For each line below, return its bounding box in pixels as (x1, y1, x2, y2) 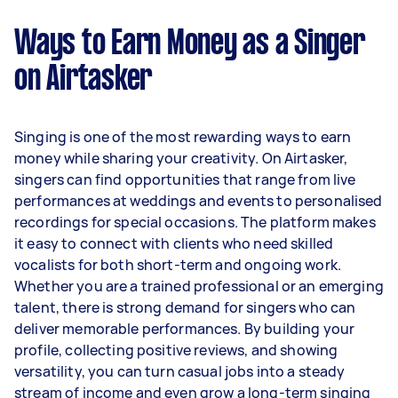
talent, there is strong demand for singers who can (14, 298, 356, 317)
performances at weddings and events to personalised (14, 191, 383, 211)
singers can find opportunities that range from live (14, 170, 356, 189)
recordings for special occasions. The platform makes (14, 212, 376, 232)
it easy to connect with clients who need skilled (14, 234, 334, 253)
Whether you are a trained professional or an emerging (14, 276, 384, 296)
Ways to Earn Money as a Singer (14, 28, 365, 60)
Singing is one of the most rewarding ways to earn (14, 127, 352, 147)
